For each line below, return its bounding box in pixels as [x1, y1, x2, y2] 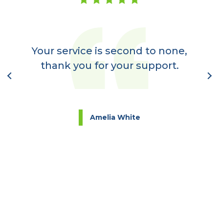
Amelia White [90, 112, 140, 122]
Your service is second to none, [32, 44, 187, 57]
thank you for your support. [40, 59, 179, 71]
